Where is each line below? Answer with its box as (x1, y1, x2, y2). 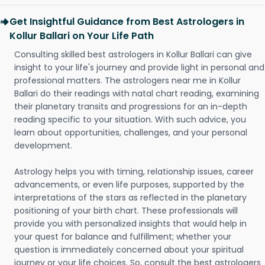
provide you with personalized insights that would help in (14, 218, 247, 230)
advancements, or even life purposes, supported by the (14, 179, 244, 190)
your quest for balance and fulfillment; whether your (14, 231, 231, 243)
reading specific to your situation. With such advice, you (14, 114, 246, 125)
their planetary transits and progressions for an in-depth (14, 101, 247, 112)
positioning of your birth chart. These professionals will (14, 205, 238, 216)
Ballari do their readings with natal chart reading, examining (14, 88, 259, 99)
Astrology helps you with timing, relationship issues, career (14, 166, 254, 177)
